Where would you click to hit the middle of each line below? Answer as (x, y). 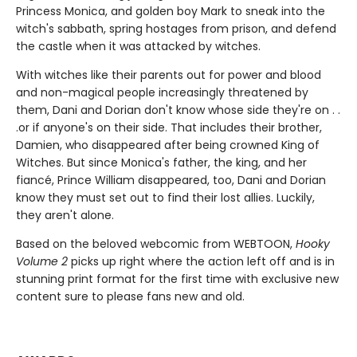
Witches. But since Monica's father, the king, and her (161, 163)
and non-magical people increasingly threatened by (162, 93)
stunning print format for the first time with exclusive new (177, 279)
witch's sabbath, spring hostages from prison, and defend (176, 29)
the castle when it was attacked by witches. (138, 47)
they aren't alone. (65, 216)
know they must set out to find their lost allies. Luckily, (165, 198)
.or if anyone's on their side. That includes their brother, (169, 128)
